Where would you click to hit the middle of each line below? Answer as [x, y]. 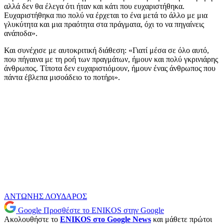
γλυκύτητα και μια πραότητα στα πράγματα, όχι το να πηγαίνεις [104, 24]
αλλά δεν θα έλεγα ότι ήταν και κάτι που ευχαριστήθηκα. [94, 6]
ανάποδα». [21, 33]
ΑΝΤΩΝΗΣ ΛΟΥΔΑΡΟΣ [45, 196]
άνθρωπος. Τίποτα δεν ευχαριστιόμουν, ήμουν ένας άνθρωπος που [110, 68]
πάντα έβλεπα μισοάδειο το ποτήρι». [62, 77]
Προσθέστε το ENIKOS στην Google [104, 210]
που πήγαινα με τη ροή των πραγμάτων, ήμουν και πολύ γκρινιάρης [111, 59]
